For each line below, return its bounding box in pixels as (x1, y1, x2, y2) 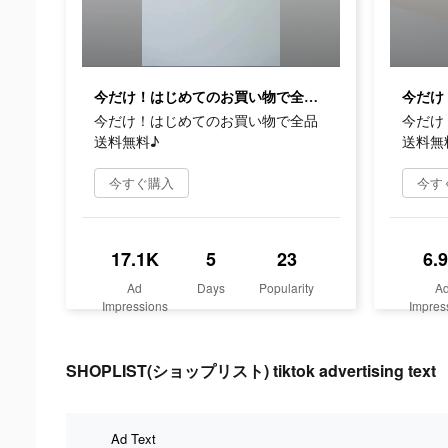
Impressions (101, 296, 168, 314)
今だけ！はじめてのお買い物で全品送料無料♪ (304, 89, 318, 105)
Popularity (259, 278, 315, 296)
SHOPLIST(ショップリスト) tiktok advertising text (66, 358, 436, 382)
